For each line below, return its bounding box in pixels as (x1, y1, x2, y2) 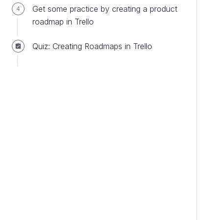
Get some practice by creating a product (32, 4, 177, 14)
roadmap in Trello (32, 17, 94, 27)
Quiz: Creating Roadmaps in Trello (32, 41, 152, 51)
